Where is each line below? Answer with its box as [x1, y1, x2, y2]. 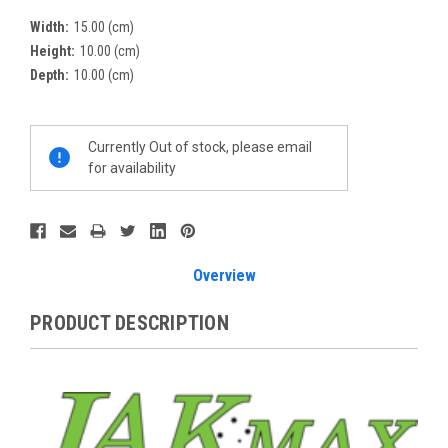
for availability [88, 159, 176, 176]
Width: [30, 18, 69, 35]
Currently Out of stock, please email [88, 138, 312, 155]
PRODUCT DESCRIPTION [30, 310, 229, 335]
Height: [30, 42, 75, 59]
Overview [192, 265, 256, 285]
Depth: [30, 66, 69, 83]
